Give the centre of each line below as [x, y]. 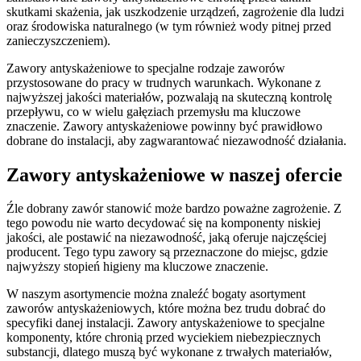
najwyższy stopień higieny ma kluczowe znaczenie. [137, 267]
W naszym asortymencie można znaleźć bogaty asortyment [156, 294]
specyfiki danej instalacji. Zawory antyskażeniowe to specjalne [166, 323]
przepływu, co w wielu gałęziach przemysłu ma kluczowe [154, 111]
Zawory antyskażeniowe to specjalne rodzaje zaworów [146, 68]
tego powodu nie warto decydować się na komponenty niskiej [164, 223]
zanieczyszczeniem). [58, 40]
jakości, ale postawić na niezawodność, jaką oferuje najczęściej [166, 238]
